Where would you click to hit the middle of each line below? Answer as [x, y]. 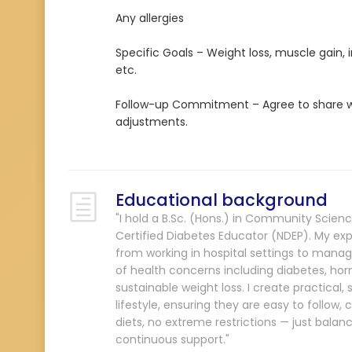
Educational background [222, 200]
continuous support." [172, 339]
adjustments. [152, 122]
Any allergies [150, 18]
